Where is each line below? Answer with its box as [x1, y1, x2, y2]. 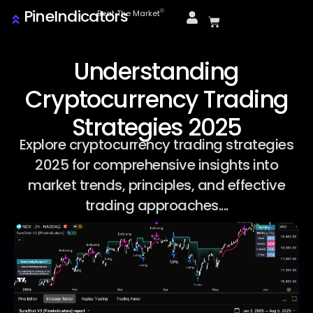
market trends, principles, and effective [28, 175, 285, 195]
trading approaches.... [85, 196, 228, 215]
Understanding [74, 55, 239, 88]
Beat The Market [97, 8, 161, 19]
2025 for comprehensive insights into [35, 155, 278, 175]
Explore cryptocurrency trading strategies [19, 135, 294, 154]
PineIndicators [23, 6, 128, 27]
